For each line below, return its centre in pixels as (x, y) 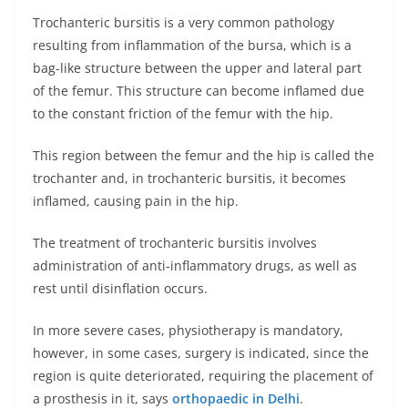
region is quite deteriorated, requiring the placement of (203, 376)
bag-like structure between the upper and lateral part (197, 68)
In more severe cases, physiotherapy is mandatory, (188, 330)
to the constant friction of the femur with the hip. (183, 113)
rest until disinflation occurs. (120, 288)
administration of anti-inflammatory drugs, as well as (195, 265)
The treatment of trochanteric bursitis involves (175, 243)
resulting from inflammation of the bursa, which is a (192, 45)
